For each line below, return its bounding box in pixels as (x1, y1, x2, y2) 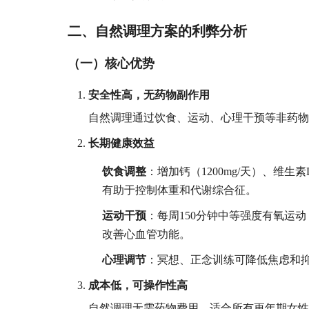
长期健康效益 (88, 136, 155, 150)
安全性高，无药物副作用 (88, 88, 210, 101)
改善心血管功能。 (102, 228, 191, 240)
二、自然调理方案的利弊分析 (68, 23, 248, 39)
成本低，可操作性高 (88, 278, 188, 292)
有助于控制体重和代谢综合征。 (102, 184, 257, 196)
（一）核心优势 (68, 56, 155, 70)
